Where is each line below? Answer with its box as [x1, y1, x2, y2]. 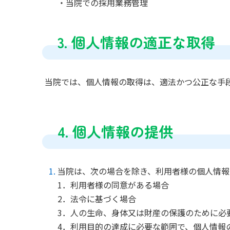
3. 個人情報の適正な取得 [57, 32, 215, 53]
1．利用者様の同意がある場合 [57, 179, 171, 191]
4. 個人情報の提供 [57, 121, 173, 142]
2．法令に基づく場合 [57, 193, 138, 205]
